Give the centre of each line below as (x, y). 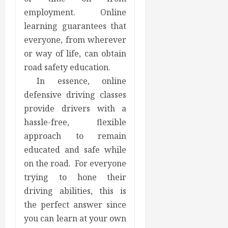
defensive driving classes (75, 95)
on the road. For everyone (75, 164)
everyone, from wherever (75, 40)
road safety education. (67, 67)
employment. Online (75, 12)
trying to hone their (75, 177)
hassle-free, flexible (75, 122)
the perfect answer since (75, 205)
